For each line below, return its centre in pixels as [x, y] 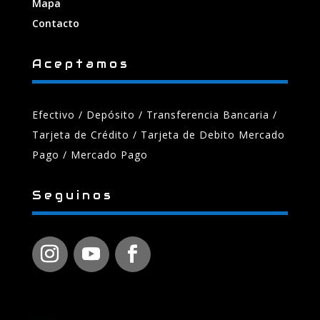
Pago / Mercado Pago [90, 155]
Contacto [55, 24]
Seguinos [72, 196]
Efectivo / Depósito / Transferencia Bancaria [152, 115]
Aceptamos [81, 64]
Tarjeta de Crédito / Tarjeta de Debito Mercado [158, 135]
